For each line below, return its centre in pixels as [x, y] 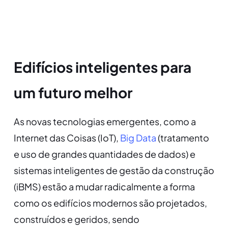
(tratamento [182, 138]
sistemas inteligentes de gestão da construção [114, 170]
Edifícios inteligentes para [102, 67]
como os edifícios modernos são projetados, [110, 203]
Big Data [138, 138]
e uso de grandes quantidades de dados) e [104, 154]
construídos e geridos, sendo [76, 219]
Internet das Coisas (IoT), [67, 138]
